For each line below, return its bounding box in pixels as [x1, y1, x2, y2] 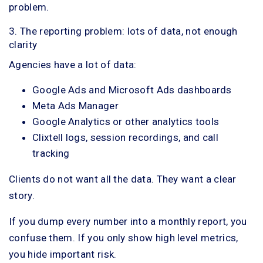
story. [9, 190, 35, 201]
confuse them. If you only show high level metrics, [9, 232, 238, 244]
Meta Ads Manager [32, 100, 119, 112]
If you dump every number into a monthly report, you [9, 215, 247, 227]
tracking [32, 147, 70, 159]
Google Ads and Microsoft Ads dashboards [32, 84, 232, 96]
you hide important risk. [9, 248, 117, 260]
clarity [9, 39, 38, 50]
